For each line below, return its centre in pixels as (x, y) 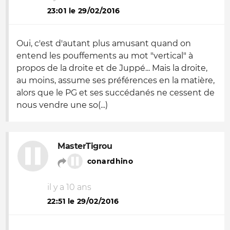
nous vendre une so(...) (62, 105)
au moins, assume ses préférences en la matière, (116, 80)
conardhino (110, 161)
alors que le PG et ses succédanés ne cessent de (116, 93)
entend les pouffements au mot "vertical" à (105, 56)
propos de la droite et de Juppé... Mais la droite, (112, 68)
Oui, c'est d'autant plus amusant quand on (104, 43)
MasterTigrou (85, 146)
